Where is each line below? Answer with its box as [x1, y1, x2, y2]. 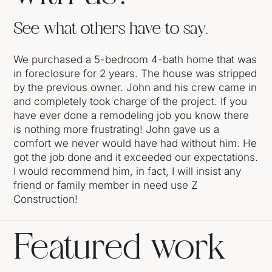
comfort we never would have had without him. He [13, 137, 257, 150]
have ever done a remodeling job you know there [13, 109, 250, 122]
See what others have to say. [13, 21, 208, 38]
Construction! [13, 193, 78, 206]
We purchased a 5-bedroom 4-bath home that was [13, 53, 257, 66]
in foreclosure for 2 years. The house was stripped [13, 67, 257, 80]
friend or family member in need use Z [13, 179, 199, 192]
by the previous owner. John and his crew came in [13, 81, 257, 94]
